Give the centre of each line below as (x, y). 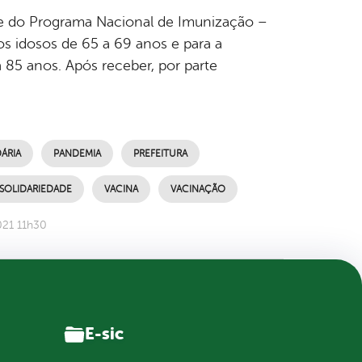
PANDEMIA (77, 153)
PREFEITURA (160, 153)
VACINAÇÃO (198, 189)
